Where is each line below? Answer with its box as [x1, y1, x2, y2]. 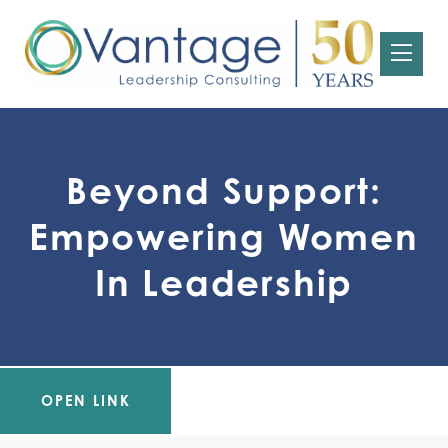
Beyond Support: [66, 168, 382, 212]
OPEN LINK [40, 391, 131, 409]
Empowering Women [29, 214, 419, 258]
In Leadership [94, 260, 354, 304]
